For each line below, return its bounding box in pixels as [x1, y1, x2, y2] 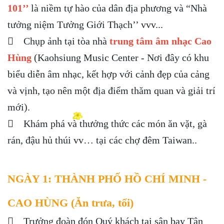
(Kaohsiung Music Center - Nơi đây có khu [31, 52, 209, 63]
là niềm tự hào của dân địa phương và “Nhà [31, 2, 207, 13]
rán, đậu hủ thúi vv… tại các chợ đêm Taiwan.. [7, 134, 197, 145]
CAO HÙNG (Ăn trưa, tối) [7, 196, 133, 209]
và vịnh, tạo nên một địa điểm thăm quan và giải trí [7, 85, 215, 96]
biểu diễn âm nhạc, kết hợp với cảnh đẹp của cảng [7, 68, 209, 79]
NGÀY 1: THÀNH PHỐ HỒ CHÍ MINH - [7, 172, 206, 185]
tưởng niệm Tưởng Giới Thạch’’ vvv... [7, 19, 163, 30]
